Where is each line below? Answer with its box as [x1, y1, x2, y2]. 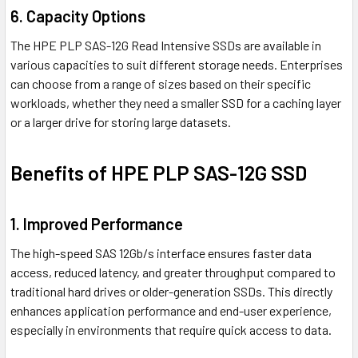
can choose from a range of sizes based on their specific [10, 76, 311, 92]
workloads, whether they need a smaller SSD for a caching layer [10, 95, 341, 111]
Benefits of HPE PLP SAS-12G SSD [10, 161, 307, 185]
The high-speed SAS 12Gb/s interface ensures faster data [10, 245, 312, 261]
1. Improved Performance [10, 214, 183, 234]
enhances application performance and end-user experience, [10, 303, 332, 319]
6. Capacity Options [10, 6, 145, 26]
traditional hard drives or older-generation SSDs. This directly [10, 284, 332, 300]
